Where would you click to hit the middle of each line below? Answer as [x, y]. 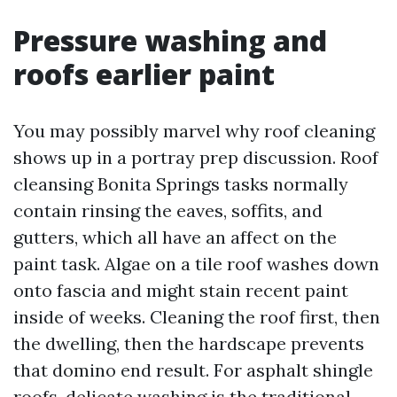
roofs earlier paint [144, 74]
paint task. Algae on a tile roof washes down [196, 264]
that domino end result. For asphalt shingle [193, 370]
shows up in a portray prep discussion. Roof [196, 157]
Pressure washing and [170, 40]
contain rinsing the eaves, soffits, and [168, 210]
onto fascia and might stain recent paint [181, 290]
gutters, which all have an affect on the [175, 237]
